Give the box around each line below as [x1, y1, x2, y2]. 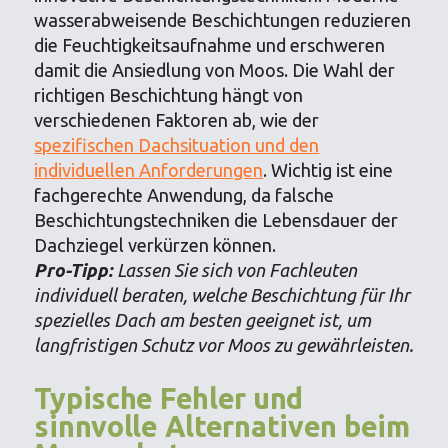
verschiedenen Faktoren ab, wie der [34, 110, 320, 130]
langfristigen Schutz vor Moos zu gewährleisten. [34, 335, 414, 355]
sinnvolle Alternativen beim [34, 410, 410, 442]
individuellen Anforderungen [34, 160, 264, 180]
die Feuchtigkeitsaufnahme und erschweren [34, 35, 386, 55]
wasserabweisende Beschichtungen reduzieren [34, 10, 412, 30]
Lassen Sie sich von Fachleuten [117, 260, 358, 280]
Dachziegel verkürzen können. [34, 235, 277, 255]
